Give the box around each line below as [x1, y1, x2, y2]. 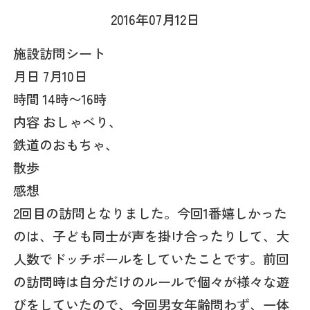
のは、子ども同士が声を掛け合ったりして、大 [13, 226, 290, 246]
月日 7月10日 [13, 66, 88, 86]
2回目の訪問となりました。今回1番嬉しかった [13, 203, 288, 223]
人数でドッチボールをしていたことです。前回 [13, 248, 290, 268]
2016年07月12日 [111, 9, 199, 29]
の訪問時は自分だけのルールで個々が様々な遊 [13, 271, 290, 291]
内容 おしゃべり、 [13, 111, 122, 131]
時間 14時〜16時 [13, 89, 107, 109]
